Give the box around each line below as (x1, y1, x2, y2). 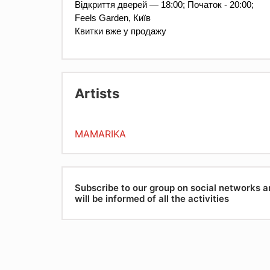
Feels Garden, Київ (75, 13, 151, 24)
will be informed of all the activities (75, 192, 229, 204)
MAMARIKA (75, 128, 126, 140)
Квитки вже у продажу (75, 27, 166, 37)
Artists (75, 86, 119, 102)
